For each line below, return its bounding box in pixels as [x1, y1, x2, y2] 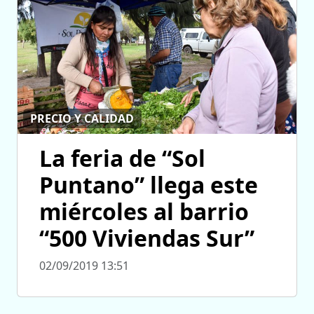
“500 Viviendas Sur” [39, 222, 254, 253]
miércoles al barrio [39, 196, 249, 226]
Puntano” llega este [39, 169, 258, 200]
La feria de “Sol [39, 142, 205, 173]
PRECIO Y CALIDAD [30, 111, 135, 127]
